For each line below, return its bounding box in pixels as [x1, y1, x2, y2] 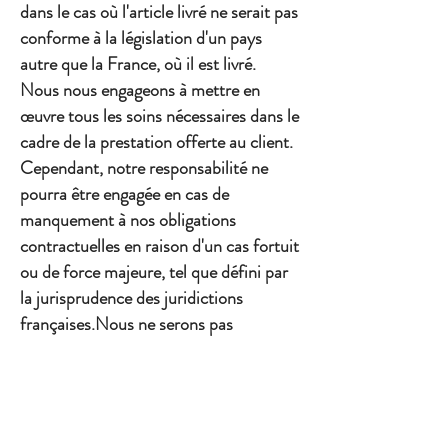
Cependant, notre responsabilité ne [20, 155, 268, 182]
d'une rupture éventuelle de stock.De [20, 363, 278, 390]
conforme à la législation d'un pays [20, 25, 262, 52]
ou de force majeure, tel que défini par [20, 259, 288, 286]
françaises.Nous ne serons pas [20, 311, 233, 338]
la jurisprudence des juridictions [20, 285, 243, 312]
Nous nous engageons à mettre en [20, 77, 260, 104]
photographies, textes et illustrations [20, 415, 277, 442]
